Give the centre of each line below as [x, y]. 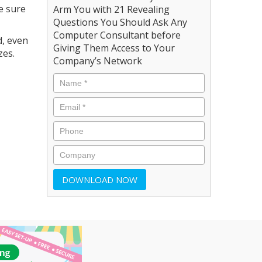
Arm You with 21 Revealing [112, 9]
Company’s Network [98, 61]
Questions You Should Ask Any [120, 22]
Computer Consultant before [117, 35]
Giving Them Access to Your [114, 48]
